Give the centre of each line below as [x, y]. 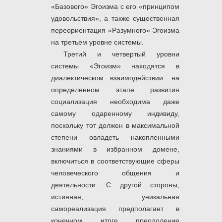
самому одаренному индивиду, [115, 114]
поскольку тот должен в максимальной [115, 126]
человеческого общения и [115, 173]
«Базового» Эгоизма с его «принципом [115, 7]
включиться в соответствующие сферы [115, 161]
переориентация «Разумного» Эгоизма [115, 30]
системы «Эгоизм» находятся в [115, 66]
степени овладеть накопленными [115, 138]
